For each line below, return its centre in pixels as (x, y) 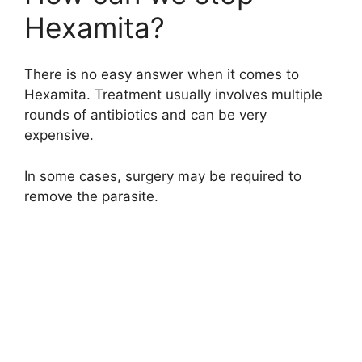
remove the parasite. (91, 196)
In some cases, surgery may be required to (163, 176)
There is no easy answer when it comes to (162, 75)
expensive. (59, 135)
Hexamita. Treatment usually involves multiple (173, 95)
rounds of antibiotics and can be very (145, 115)
